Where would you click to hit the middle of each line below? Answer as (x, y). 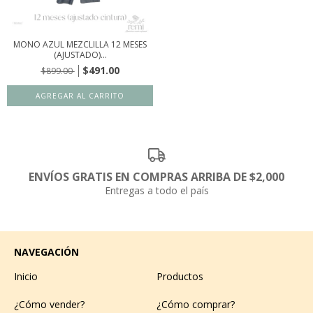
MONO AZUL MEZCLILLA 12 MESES (80, 44)
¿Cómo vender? (49, 304)
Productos (180, 276)
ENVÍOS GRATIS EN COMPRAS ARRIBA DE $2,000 (156, 176)
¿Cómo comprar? (196, 304)
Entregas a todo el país (156, 190)
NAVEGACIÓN (46, 252)
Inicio (26, 276)
